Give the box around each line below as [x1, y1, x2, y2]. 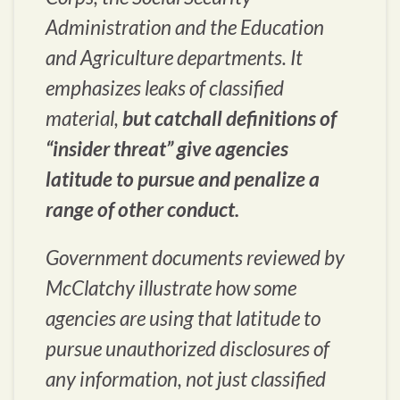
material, [46, 106, 122, 131]
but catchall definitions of [122, 106, 337, 131]
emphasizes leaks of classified [46, 76, 284, 101]
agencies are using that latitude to [46, 306, 321, 331]
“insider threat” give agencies [46, 137, 288, 162]
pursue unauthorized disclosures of [46, 337, 329, 362]
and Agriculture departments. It [46, 46, 303, 71]
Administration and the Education [46, 15, 324, 40]
